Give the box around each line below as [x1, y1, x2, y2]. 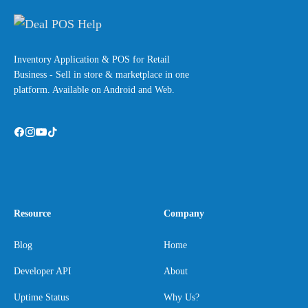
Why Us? [164, 292, 199, 303]
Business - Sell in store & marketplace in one [14, 69, 189, 80]
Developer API [14, 266, 71, 277]
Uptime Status [14, 292, 69, 303]
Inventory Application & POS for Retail [14, 54, 170, 65]
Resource [14, 208, 51, 219]
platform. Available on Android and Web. [14, 85, 175, 96]
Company [164, 208, 204, 219]
